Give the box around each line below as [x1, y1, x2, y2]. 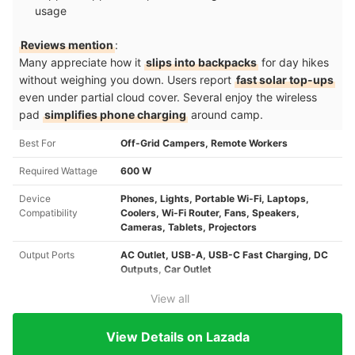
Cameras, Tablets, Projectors [120, 221, 257, 234]
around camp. [188, 108, 263, 122]
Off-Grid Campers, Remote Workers [120, 137, 288, 150]
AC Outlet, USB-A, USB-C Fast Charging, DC [120, 249, 328, 261]
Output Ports [19, 249, 74, 261]
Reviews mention [21, 38, 113, 52]
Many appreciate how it [19, 55, 144, 70]
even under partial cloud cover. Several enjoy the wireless [19, 90, 317, 105]
